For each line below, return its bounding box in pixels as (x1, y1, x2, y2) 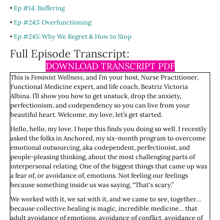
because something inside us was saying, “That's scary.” (10, 181, 174, 190)
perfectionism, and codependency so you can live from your (10, 101, 190, 110)
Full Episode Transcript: (10, 47, 130, 61)
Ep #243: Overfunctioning (14, 18, 91, 27)
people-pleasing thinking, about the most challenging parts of (10, 153, 195, 162)
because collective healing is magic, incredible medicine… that (10, 204, 197, 213)
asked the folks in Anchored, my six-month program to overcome (10, 134, 206, 143)
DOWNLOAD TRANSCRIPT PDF (45, 60, 175, 72)
